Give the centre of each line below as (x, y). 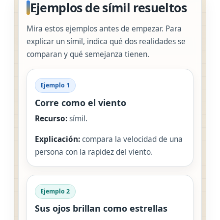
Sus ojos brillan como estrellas (101, 208)
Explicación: (57, 139)
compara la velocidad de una (131, 139)
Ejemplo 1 (55, 85)
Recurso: (51, 118)
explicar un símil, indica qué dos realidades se (106, 42)
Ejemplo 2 (55, 191)
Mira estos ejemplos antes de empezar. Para (104, 29)
